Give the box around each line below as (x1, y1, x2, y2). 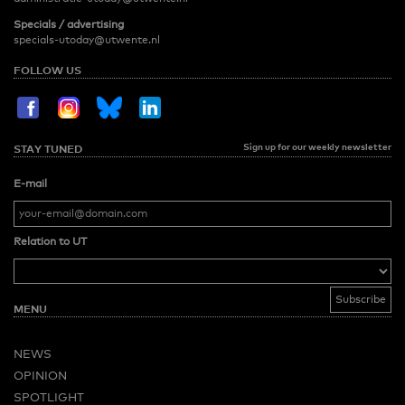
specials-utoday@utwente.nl (14, 33, 160, 47)
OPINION (14, 367, 67, 382)
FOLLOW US (14, 63, 81, 78)
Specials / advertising (14, 18, 124, 32)
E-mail (14, 177, 47, 191)
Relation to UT (14, 235, 87, 249)
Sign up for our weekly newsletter (243, 141, 391, 153)
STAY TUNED (14, 142, 82, 156)
